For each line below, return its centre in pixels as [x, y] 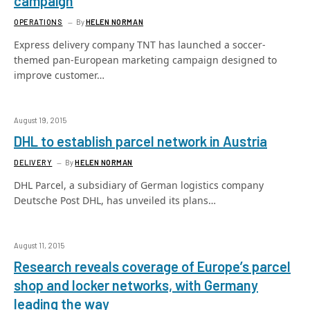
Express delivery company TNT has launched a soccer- [140, 45]
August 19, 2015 [40, 120]
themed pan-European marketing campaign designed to [145, 60]
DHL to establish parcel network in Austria [140, 141]
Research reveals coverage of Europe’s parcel [152, 266]
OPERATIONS [38, 22]
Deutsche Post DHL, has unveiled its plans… [115, 200]
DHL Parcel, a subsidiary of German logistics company [139, 185]
